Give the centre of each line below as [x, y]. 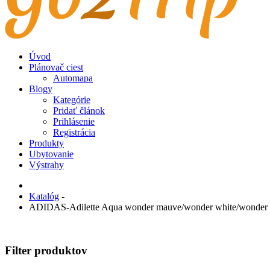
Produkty [46, 143]
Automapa [73, 78]
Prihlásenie [74, 121]
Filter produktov [46, 251]
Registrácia [74, 132]
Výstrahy [46, 165]
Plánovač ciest [56, 67]
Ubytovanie [51, 154]
